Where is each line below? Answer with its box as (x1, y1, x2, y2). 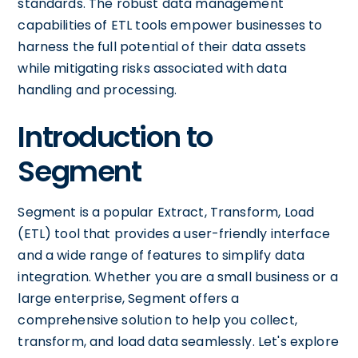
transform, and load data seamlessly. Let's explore (18, 332, 339, 351)
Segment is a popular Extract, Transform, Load (18, 203, 315, 221)
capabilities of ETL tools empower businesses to (18, 16, 323, 34)
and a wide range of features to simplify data (18, 246, 305, 265)
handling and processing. (18, 81, 177, 99)
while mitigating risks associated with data (18, 59, 287, 78)
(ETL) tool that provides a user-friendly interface (18, 225, 330, 243)
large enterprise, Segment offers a (18, 289, 240, 308)
